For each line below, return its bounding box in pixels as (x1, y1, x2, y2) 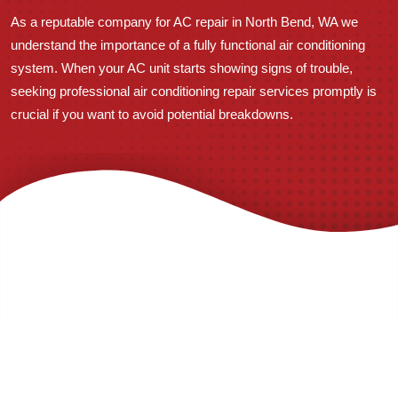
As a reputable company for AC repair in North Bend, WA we (11, 14, 358, 29)
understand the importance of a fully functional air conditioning (11, 37, 365, 52)
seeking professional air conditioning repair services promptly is (11, 84, 377, 99)
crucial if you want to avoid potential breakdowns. (11, 107, 293, 122)
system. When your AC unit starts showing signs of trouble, (11, 60, 353, 76)
